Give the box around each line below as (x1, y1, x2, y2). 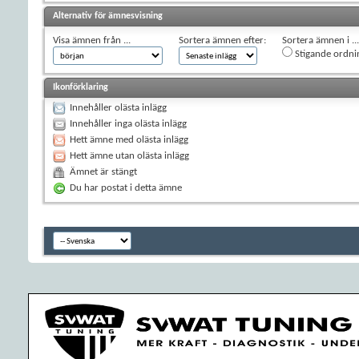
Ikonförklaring (53, 82, 108, 92)
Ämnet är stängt (70, 166, 137, 177)
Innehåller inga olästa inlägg (70, 118, 187, 129)
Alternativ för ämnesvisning (53, 10, 163, 21)
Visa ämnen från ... (53, 34, 131, 46)
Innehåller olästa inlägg (70, 102, 167, 113)
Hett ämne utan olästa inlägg (70, 150, 189, 161)
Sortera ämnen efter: (179, 34, 266, 46)
